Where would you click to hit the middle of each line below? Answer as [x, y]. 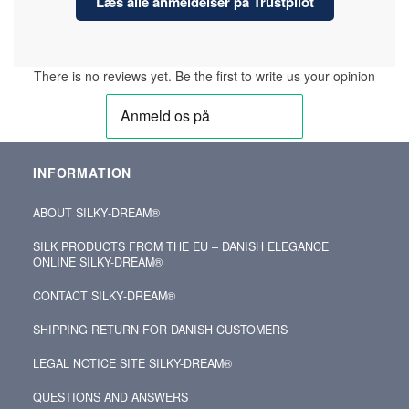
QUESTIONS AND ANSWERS [110, 397]
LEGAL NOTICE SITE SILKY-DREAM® [132, 363]
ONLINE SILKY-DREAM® [98, 262]
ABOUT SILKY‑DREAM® [96, 212]
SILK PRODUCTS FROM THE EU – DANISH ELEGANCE [181, 246]
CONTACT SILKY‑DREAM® [104, 295]
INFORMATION [83, 172]
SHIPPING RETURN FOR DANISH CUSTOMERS [160, 329]
